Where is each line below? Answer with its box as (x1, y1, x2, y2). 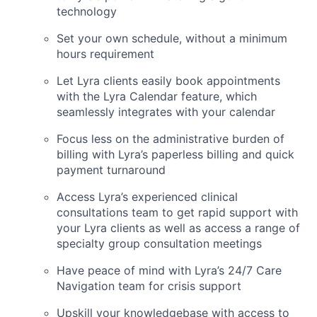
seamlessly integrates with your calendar (57, 105, 275, 120)
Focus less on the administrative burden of (57, 132, 284, 146)
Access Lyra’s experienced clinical (57, 190, 238, 204)
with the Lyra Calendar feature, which (57, 89, 257, 104)
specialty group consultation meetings (57, 236, 262, 251)
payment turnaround (57, 163, 166, 178)
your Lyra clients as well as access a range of (57, 221, 300, 236)
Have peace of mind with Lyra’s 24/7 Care (57, 263, 282, 278)
